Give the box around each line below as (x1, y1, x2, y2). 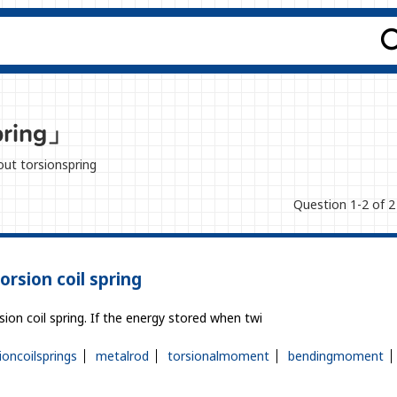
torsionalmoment (167, 347, 269, 365)
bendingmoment (288, 347, 384, 365)
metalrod (96, 347, 149, 365)
